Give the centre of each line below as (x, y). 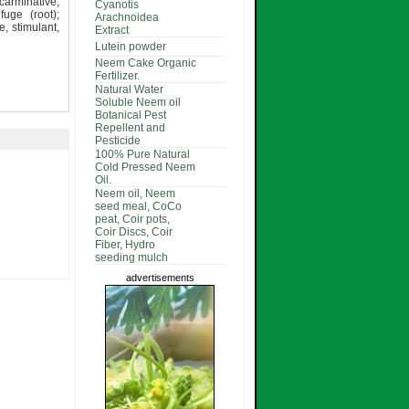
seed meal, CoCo (138, 206)
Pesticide (117, 141)
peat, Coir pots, (132, 219)
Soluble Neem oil (137, 102)
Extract (111, 30)
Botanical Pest (130, 115)
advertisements (160, 278)
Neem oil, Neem (135, 194)
